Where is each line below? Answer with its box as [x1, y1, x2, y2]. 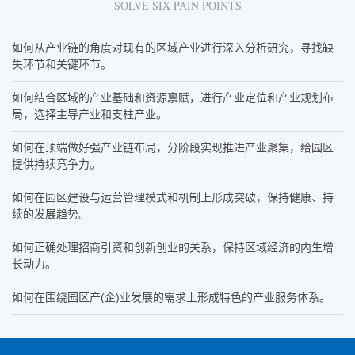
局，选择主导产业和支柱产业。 [12, 108, 167, 121]
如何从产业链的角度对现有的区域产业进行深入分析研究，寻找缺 [12, 41, 334, 55]
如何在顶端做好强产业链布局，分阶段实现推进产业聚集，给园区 [12, 141, 334, 155]
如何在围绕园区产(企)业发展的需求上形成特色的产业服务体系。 [12, 291, 330, 304]
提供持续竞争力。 [12, 158, 101, 171]
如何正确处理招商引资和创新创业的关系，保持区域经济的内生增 [12, 241, 334, 254]
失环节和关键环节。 [12, 58, 112, 71]
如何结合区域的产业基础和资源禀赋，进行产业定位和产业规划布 [12, 91, 334, 105]
